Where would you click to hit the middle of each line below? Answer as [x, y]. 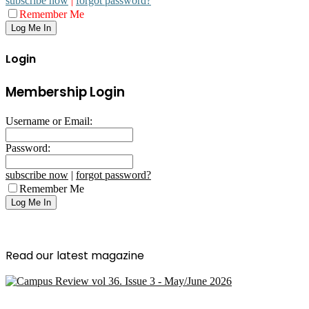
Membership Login [65, 92]
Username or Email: [49, 121]
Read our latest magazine [75, 255]
